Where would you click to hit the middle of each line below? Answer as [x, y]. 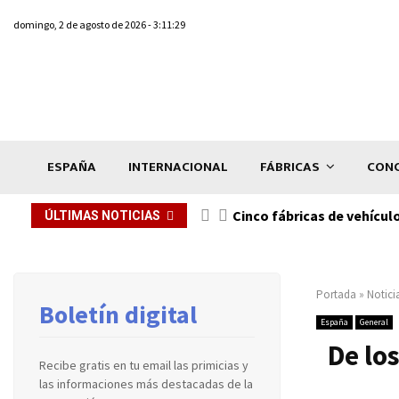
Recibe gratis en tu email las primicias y [144, 365]
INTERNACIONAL [178, 167]
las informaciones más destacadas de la [146, 383]
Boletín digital [118, 314]
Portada [336, 294]
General [374, 322]
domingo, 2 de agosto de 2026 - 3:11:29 [99, 24]
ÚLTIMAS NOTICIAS [102, 215]
